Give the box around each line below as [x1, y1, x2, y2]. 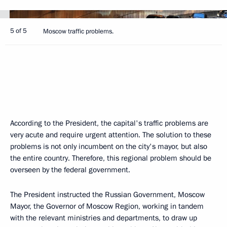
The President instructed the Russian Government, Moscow [10, 190, 205, 200]
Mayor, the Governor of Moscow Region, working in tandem [10, 201, 204, 211]
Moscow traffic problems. [43, 27, 113, 36]
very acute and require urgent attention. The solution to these [10, 130, 211, 140]
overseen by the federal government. [10, 165, 130, 175]
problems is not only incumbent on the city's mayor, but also [10, 141, 207, 152]
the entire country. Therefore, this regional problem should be [10, 153, 211, 163]
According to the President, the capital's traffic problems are [10, 118, 208, 128]
